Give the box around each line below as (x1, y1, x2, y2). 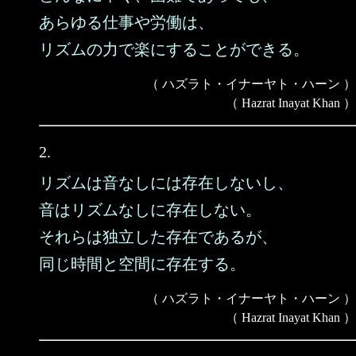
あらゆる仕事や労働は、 (39, 14, 214, 31)
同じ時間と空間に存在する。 (39, 255, 246, 273)
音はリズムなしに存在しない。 (39, 201, 261, 219)
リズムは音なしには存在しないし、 (39, 174, 293, 192)
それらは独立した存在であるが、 (39, 228, 277, 246)
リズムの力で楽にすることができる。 (39, 41, 309, 58)
